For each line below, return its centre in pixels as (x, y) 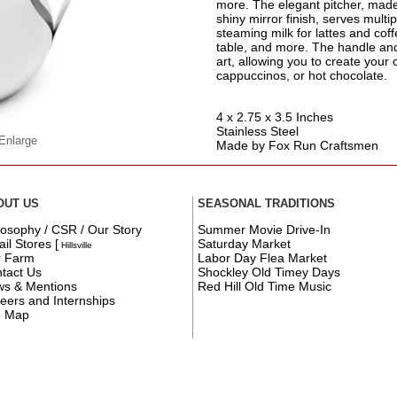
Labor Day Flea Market (263, 257)
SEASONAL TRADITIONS (267, 203)
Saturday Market (245, 243)
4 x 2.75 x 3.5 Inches (274, 117)
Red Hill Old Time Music (265, 286)
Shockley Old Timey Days (269, 272)
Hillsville (76, 245)
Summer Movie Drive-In (265, 229)
